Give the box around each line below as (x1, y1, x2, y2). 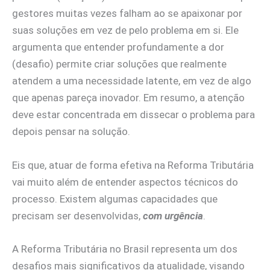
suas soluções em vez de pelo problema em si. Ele (12, 24, 239, 37)
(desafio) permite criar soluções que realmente (12, 58, 227, 71)
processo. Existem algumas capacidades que (12, 192, 218, 205)
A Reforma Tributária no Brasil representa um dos (12, 242, 237, 255)
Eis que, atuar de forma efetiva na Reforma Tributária (12, 159, 254, 171)
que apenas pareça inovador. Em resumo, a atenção (12, 92, 245, 104)
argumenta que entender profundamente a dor (12, 41, 224, 54)
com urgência (143, 209, 203, 222)
